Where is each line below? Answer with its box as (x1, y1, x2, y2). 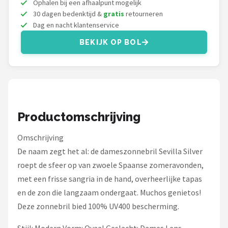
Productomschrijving (17, 109, 140, 124)
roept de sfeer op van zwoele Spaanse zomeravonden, (17, 160, 204, 170)
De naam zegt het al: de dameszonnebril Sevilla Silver (17, 146, 203, 156)
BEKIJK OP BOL (79, 38, 142, 46)
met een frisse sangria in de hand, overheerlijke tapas (17, 174, 202, 184)
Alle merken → (19, 23, 80, 33)
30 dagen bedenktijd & (33, 9, 103, 18)
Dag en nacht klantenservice (33, 20, 119, 30)
